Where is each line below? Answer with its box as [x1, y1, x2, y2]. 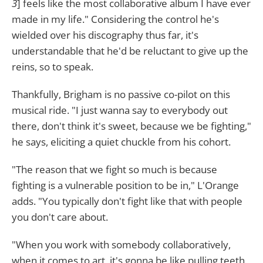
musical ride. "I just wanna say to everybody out [12, 103, 228, 117]
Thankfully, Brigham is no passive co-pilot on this [12, 87, 230, 101]
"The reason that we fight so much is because [12, 163, 217, 176]
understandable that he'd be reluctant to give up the [12, 44, 248, 58]
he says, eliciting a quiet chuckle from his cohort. [12, 135, 231, 149]
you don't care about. [12, 210, 108, 224]
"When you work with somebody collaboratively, [12, 238, 231, 251]
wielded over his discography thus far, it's [12, 28, 198, 42]
